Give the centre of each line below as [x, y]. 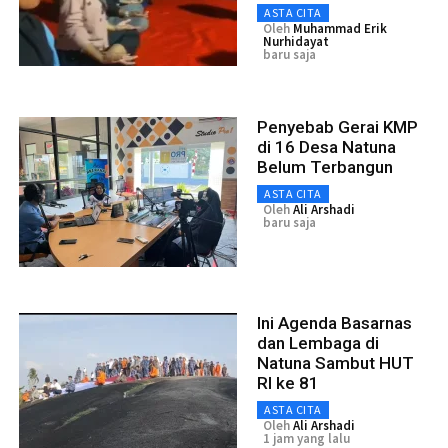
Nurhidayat [296, 41]
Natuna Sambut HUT [335, 362]
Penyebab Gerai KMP [337, 126]
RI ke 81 [288, 382]
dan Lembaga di [318, 342]
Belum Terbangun [325, 166]
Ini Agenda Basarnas [334, 322]
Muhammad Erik [340, 28]
